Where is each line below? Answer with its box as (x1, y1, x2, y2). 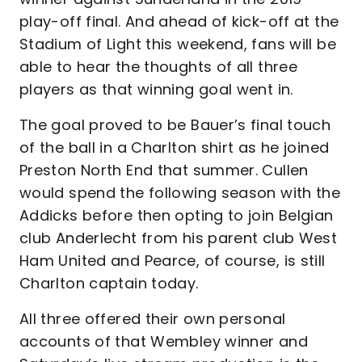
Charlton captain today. (19, 273, 199, 293)
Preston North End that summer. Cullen (19, 160, 309, 180)
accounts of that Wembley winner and (19, 331, 308, 351)
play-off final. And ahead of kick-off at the (19, 11, 339, 32)
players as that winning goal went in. (19, 79, 293, 99)
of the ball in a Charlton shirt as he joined (19, 137, 330, 158)
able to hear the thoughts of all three (19, 57, 298, 77)
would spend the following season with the (19, 183, 341, 203)
